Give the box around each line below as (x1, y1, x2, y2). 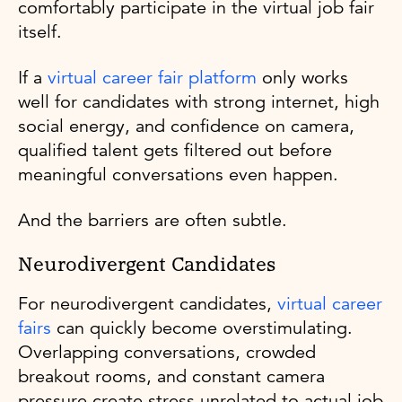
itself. (18, 20, 62, 43)
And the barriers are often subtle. (18, 208, 287, 232)
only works (257, 66, 348, 89)
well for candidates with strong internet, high (18, 90, 380, 113)
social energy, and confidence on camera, (18, 114, 354, 137)
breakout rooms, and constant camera (18, 364, 325, 388)
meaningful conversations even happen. (18, 162, 338, 186)
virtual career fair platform (48, 66, 257, 89)
